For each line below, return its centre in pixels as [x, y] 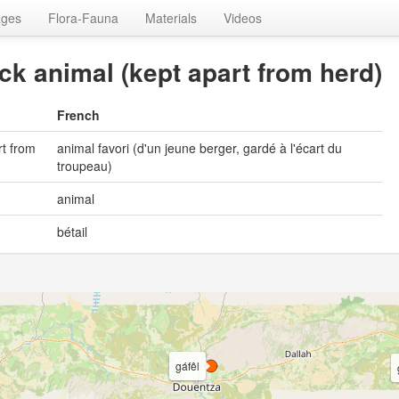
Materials [171, 18]
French [78, 115]
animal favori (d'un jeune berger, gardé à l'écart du [199, 148]
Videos [243, 18]
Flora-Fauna [83, 18]
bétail [72, 232]
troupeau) [85, 166]
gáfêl [187, 366]
